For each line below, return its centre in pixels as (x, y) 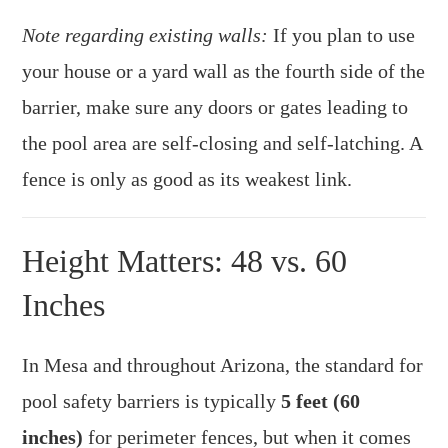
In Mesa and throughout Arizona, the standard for (223, 364)
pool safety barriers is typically (152, 400)
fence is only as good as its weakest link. (187, 178)
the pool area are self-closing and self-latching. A (222, 142)
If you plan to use (342, 34)
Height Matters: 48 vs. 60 (185, 260)
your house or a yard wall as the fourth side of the (224, 70)
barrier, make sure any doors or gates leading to (215, 106)
